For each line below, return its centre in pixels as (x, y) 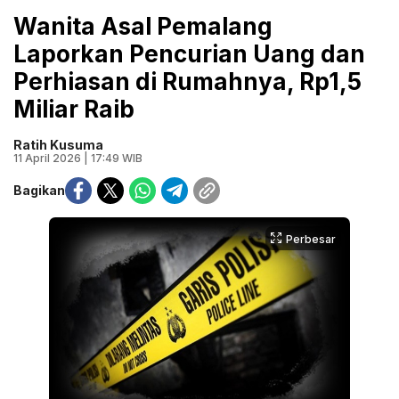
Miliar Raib (74, 109)
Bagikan (39, 191)
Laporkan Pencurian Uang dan (189, 53)
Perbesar (311, 239)
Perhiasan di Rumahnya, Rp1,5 (187, 81)
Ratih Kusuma (58, 144)
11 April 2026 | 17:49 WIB (78, 158)
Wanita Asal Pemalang (143, 26)
